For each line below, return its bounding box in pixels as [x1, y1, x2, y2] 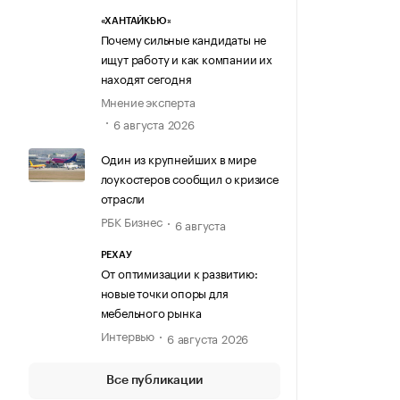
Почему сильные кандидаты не [100, 29, 267, 47]
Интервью [100, 325, 154, 344]
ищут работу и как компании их [100, 48, 272, 67]
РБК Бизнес [100, 212, 162, 230]
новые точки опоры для [100, 282, 229, 301]
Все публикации [106, 373, 203, 387]
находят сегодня [100, 68, 192, 87]
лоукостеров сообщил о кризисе [100, 169, 279, 187]
